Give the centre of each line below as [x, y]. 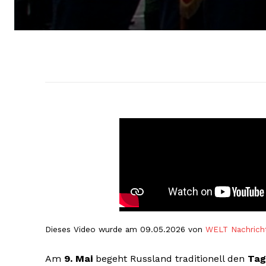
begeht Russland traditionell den [170, 259]
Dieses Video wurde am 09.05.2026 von [125, 229]
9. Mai [78, 259]
